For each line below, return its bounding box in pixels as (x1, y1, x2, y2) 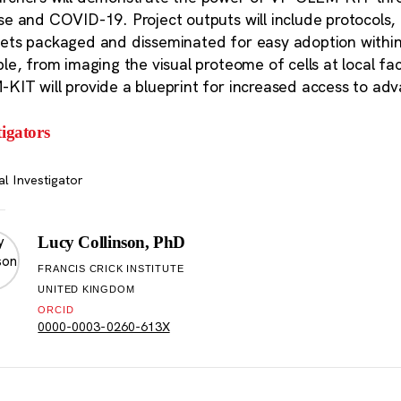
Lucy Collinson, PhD (38, 233, 186, 252)
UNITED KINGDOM (38, 284, 135, 295)
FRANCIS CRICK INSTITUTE (38, 263, 184, 275)
